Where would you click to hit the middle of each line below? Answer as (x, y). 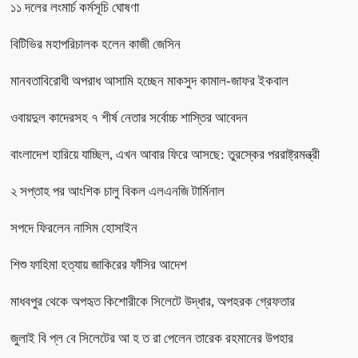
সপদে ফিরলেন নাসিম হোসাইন (74, 228)
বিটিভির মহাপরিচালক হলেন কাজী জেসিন (95, 44)
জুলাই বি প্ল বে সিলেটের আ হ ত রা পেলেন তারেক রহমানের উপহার (152, 338)
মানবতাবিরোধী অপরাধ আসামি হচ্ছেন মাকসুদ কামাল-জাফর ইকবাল (149, 81)
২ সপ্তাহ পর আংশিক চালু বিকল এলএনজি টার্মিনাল (117, 191)
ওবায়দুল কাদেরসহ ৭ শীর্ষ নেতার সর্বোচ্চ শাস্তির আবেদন (129, 117)
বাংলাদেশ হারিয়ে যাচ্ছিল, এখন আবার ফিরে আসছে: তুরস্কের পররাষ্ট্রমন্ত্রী (165, 154)
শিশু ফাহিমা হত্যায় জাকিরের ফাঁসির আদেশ (99, 265)
